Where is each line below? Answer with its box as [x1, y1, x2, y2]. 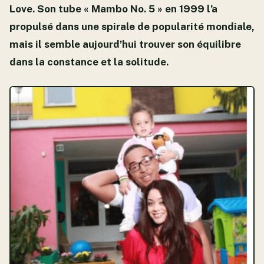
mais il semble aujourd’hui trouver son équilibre [9, 38, 241, 51]
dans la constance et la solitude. [9, 56, 169, 68]
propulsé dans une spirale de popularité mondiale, [9, 21, 255, 33]
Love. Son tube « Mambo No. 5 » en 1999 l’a [9, 3, 217, 15]
